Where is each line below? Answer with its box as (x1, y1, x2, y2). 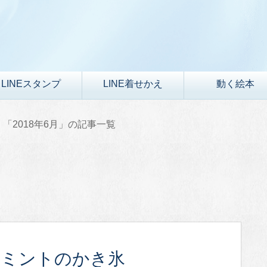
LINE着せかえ (103, 79, 163, 89)
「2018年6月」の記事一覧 (3, 119, 116, 129)
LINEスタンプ (1, 79, 61, 89)
